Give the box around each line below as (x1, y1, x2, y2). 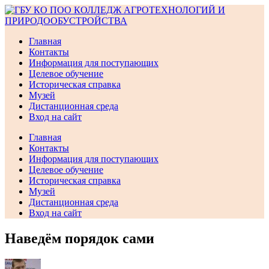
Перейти (4, 4, 40, 14)
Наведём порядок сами (5, 230, 154, 246)
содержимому (4, 26, 61, 36)
